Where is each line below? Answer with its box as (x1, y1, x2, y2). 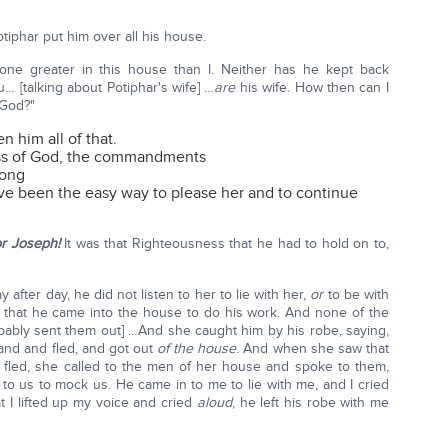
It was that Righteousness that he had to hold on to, (64, 235, 389, 252)
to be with (323, 286, 389, 303)
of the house (157, 340, 237, 357)
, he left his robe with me (231, 394, 389, 411)
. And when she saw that (236, 340, 389, 357)
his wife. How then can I (235, 79, 389, 96)
